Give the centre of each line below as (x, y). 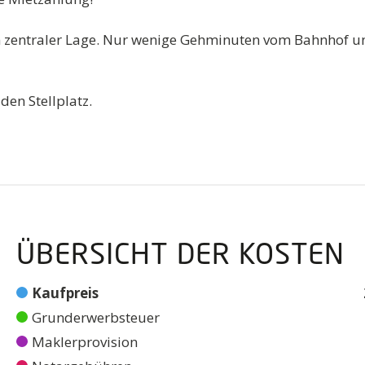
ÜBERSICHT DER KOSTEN (181, 256)
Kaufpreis (66, 292)
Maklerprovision (85, 341)
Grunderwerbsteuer (96, 317)
